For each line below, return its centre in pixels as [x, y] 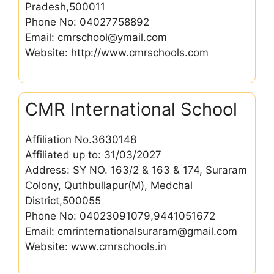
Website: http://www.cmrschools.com [117, 53]
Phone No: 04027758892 [87, 22]
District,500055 [63, 200]
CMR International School [131, 109]
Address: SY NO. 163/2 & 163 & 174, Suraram [136, 170]
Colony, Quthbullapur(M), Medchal [109, 185]
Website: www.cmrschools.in [96, 246]
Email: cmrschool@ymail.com [96, 37]
